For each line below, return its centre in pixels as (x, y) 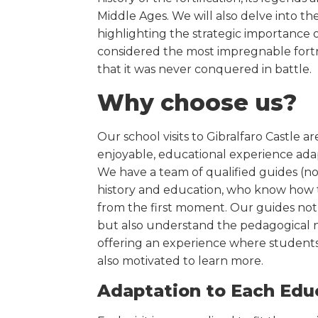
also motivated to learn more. (180, 261)
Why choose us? (197, 103)
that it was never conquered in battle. (204, 69)
